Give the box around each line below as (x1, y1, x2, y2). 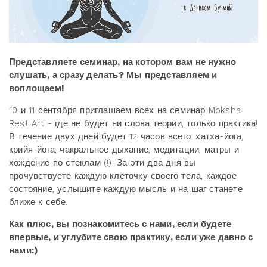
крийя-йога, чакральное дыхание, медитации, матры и (9, 144, 240, 156)
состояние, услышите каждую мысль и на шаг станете (9, 184, 243, 195)
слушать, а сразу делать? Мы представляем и (9, 70, 218, 81)
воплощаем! (9, 83, 64, 94)
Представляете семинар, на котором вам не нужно (9, 57, 237, 68)
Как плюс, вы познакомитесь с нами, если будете (9, 219, 232, 230)
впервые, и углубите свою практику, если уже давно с (9, 232, 253, 243)
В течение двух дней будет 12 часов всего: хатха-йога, (9, 131, 244, 142)
